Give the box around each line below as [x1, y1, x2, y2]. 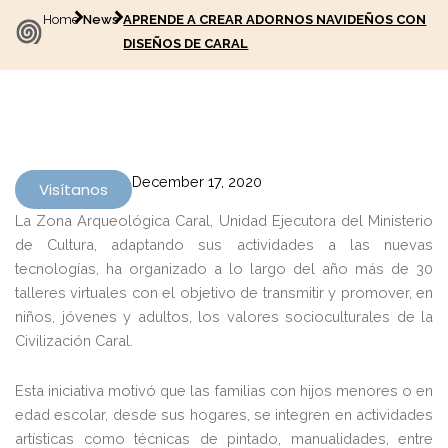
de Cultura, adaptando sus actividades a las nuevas [15, 236, 433, 253]
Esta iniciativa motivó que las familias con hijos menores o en [15, 381, 433, 399]
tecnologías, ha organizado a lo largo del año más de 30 [15, 260, 433, 277]
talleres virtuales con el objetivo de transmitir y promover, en [15, 284, 433, 301]
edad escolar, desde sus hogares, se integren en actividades [15, 405, 433, 423]
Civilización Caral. [15, 332, 133, 349]
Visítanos [39, 179, 108, 200]
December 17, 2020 [132, 173, 262, 190]
